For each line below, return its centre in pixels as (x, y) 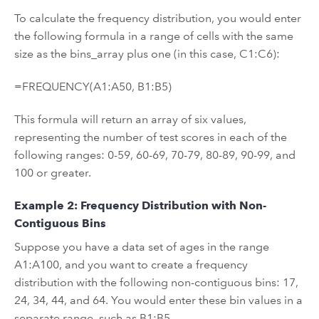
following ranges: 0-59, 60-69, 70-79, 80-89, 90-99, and (155, 155)
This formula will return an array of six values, (130, 119)
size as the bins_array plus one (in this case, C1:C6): (147, 54)
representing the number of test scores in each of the (151, 137)
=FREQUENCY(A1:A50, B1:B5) (93, 86)
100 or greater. (53, 172)
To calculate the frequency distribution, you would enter (158, 19)
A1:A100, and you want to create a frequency (131, 264)
